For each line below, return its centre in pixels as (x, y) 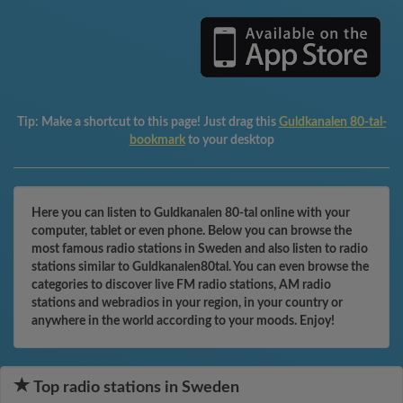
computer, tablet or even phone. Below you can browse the (192, 231)
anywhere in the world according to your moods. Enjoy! (183, 321)
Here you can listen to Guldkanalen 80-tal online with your (191, 213)
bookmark (157, 140)
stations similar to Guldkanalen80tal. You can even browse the (200, 267)
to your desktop (231, 140)
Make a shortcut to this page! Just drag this (160, 122)
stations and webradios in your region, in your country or (187, 303)
